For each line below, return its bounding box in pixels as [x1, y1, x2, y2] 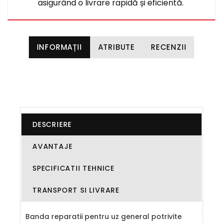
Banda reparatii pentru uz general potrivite [25, 212, 182, 222]
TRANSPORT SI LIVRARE [32, 185, 119, 195]
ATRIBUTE [98, 42, 135, 52]
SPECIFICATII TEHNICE [32, 163, 114, 173]
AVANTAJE [32, 141, 73, 151]
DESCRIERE [32, 119, 72, 129]
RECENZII [151, 42, 187, 52]
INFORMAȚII [36, 42, 82, 52]
